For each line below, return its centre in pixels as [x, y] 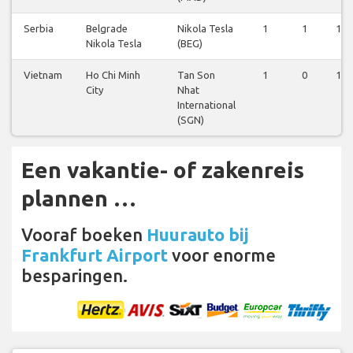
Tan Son [196, 75]
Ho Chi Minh [113, 75]
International [206, 105]
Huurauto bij [198, 235]
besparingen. [74, 276]
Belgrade [107, 29]
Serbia [39, 29]
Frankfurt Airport [95, 255]
